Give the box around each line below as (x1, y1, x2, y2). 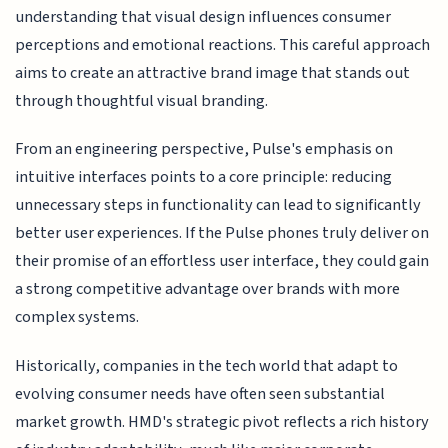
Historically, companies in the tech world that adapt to (15, 353, 399, 378)
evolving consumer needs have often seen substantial (15, 381, 386, 406)
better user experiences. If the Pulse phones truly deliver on (15, 221, 430, 246)
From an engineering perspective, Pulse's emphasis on (15, 137, 394, 162)
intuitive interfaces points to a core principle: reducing (15, 165, 393, 190)
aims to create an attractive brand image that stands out (15, 61, 411, 86)
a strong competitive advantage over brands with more (15, 277, 401, 302)
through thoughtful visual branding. (15, 89, 269, 114)
